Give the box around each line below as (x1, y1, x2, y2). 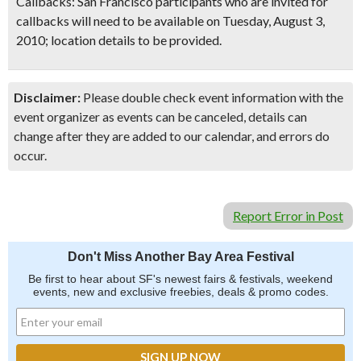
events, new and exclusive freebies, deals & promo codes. (32, 285, 329, 298)
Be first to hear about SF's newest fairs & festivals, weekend (28, 272, 333, 285)
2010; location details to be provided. (16, 32, 222, 48)
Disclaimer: (14, 89, 81, 105)
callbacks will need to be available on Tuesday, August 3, (16, 13, 325, 28)
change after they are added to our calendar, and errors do (14, 128, 330, 143)
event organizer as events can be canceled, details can (14, 109, 307, 124)
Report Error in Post (233, 208, 343, 223)
